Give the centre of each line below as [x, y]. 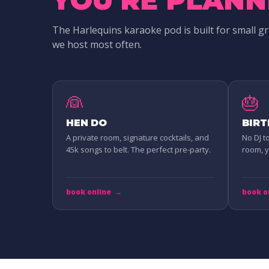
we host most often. [97, 44]
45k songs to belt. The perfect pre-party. [138, 149]
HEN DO [87, 122]
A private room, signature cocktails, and [138, 137]
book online [89, 192]
